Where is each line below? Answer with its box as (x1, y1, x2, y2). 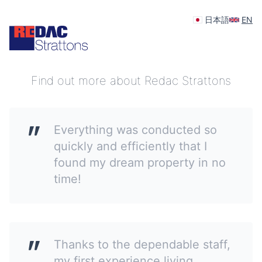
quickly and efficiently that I (54, 139, 207, 153)
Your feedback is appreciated (49, 39, 213, 53)
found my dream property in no (54, 156, 226, 170)
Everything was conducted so (54, 123, 217, 137)
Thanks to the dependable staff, (54, 237, 230, 251)
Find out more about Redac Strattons (31, 74, 231, 88)
